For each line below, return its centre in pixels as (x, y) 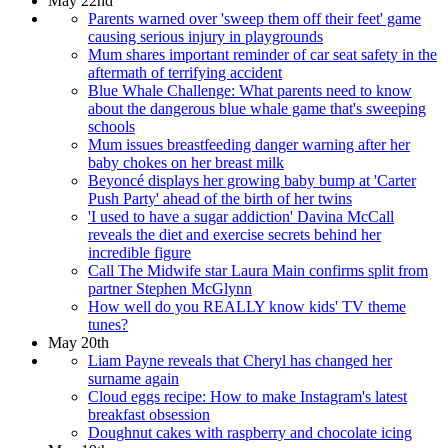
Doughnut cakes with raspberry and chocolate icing (250, 433)
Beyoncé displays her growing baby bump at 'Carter (252, 181)
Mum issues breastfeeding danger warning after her (249, 145)
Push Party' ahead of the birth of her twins (220, 199)
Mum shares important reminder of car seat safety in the (262, 55)
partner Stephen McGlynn (170, 289)
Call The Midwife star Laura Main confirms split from (258, 271)
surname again (133, 379)
